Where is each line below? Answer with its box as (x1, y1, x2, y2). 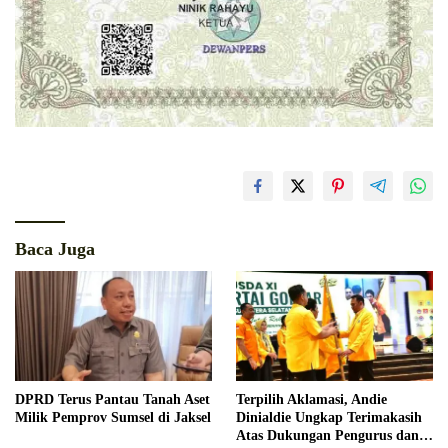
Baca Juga (15, 238, 95, 259)
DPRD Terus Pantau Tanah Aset (15, 392, 210, 408)
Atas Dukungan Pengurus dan (236, 428, 419, 444)
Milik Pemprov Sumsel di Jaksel (15, 410, 211, 426)
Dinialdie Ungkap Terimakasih (236, 410, 422, 426)
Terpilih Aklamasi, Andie (236, 392, 387, 408)
